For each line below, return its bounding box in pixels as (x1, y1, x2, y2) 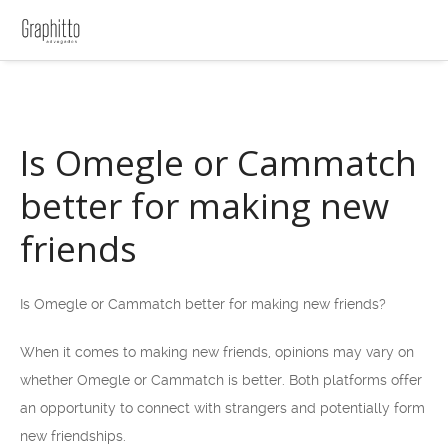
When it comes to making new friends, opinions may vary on (20, 344, 414, 360)
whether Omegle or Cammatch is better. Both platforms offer (20, 372, 422, 388)
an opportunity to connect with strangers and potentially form (20, 400, 425, 416)
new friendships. (20, 428, 126, 444)
